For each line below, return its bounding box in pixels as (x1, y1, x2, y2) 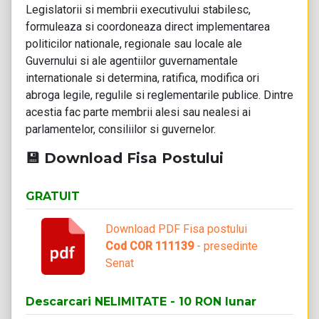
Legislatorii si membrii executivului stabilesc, (26, 3, 251, 16)
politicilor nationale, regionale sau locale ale (26, 37, 242, 51)
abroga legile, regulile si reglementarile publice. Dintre (26, 88, 293, 102)
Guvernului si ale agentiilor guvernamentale (26, 54, 238, 68)
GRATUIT (26, 189, 80, 203)
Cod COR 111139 (105, 239, 194, 253)
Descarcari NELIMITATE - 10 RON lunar (26, 295, 256, 308)
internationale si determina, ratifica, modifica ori (26, 71, 259, 85)
